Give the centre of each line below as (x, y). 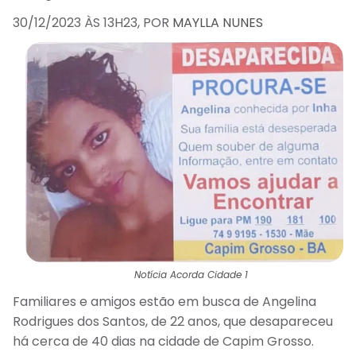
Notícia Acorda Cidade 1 (191, 275)
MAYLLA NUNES (218, 23)
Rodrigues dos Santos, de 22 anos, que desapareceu (173, 322)
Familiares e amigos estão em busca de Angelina (164, 302)
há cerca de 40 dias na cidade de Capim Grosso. (163, 342)
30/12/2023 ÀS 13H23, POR (93, 23)
